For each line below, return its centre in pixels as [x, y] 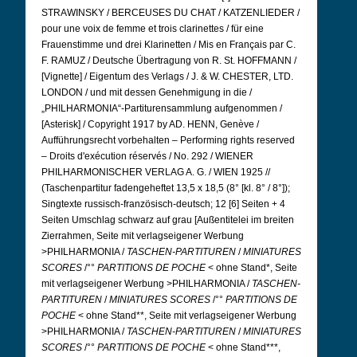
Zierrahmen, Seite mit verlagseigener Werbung [143, 236]
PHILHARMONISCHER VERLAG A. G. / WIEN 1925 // [156, 172]
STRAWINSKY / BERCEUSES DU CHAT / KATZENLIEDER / [171, 13]
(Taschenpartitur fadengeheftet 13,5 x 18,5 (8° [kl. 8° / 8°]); [166, 188]
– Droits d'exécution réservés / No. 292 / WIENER [147, 156]
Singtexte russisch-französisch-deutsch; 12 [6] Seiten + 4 [163, 204]
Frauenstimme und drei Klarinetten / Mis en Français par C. [169, 45]
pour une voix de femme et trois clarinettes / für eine [153, 29]
